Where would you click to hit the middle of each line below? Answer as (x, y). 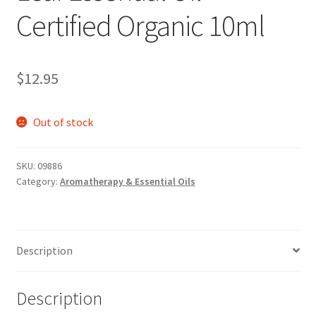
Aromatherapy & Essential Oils (127, 182)
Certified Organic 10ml (140, 26)
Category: (38, 182)
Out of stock (63, 122)
